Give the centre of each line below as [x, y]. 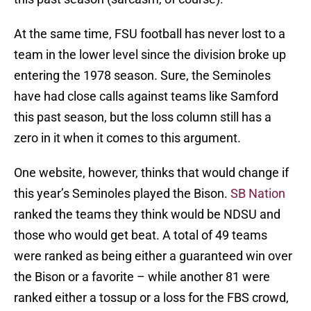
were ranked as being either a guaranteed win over [153, 256]
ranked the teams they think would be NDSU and [147, 215]
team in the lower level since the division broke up [150, 55]
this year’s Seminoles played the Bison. [122, 194]
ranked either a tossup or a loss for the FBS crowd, [151, 298]
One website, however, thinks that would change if [151, 173]
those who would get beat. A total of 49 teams [141, 235]
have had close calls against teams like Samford [146, 96]
